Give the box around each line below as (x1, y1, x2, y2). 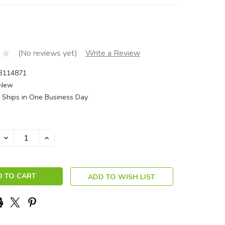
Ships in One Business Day (2, 92, 88, 102)
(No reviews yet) (18, 48, 77, 59)
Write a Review (85, 48, 140, 59)
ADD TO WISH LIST (88, 172, 156, 182)
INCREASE (42, 132, 77, 142)
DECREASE (2, 132, 39, 142)
